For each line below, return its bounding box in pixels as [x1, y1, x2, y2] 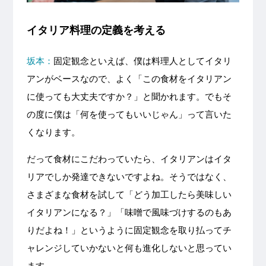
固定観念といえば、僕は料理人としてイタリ [53, 56, 232, 66]
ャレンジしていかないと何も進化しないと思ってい [26, 243, 232, 254]
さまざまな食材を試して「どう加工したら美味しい [26, 189, 232, 200]
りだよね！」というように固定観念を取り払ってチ [26, 225, 232, 236]
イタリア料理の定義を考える [26, 24, 166, 37]
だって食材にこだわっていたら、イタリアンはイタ [26, 154, 232, 164]
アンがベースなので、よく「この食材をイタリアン [26, 74, 232, 84]
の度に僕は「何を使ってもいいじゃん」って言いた [26, 109, 232, 120]
